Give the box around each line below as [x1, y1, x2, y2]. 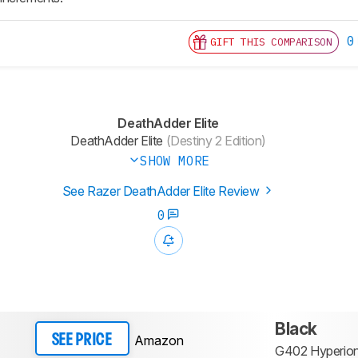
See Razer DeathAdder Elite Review [62, 183, 263, 200]
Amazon [133, 332, 184, 348]
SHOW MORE [140, 153, 209, 169]
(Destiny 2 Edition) [163, 133, 267, 149]
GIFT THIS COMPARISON [210, 35, 332, 50]
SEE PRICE [51, 332, 113, 348]
